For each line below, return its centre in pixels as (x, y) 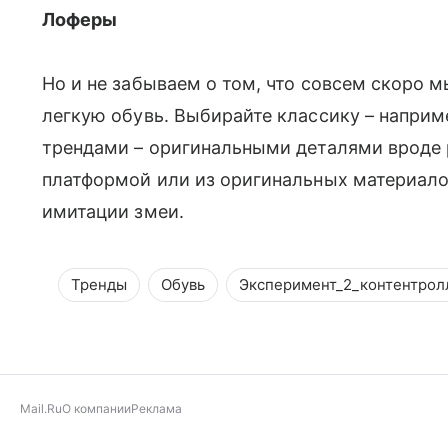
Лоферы (80, 20)
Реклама (156, 409)
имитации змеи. (113, 212)
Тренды (99, 285)
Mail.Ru (41, 409)
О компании (96, 409)
